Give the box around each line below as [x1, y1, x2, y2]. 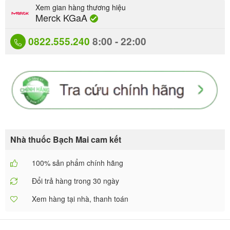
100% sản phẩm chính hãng [31, 157, 123, 168]
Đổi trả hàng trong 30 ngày [31, 175, 119, 186]
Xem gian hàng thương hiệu [35, 2, 126, 12]
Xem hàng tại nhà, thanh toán [31, 193, 128, 204]
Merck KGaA [35, 10, 90, 24]
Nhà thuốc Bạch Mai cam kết [10, 133, 121, 145]
